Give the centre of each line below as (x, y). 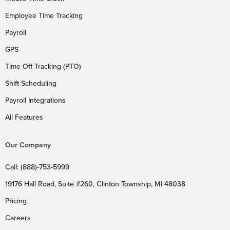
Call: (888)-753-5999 (37, 167)
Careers (18, 218)
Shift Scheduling (31, 83)
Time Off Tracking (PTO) (43, 66)
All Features (24, 117)
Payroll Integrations (35, 100)
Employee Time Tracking (44, 16)
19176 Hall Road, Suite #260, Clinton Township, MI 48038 (95, 184)
